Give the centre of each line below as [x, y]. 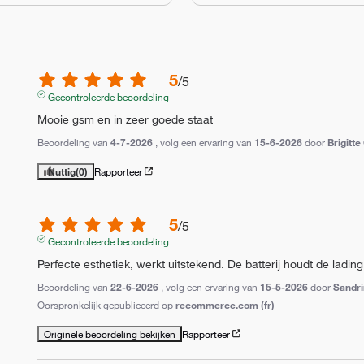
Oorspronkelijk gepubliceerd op [107, 304]
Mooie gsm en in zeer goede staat [126, 119]
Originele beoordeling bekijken [110, 334]
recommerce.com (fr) [225, 304]
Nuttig [62, 171]
